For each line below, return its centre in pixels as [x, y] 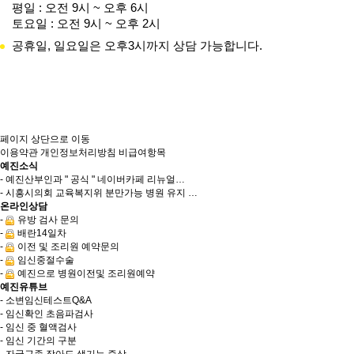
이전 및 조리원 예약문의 [67, 247]
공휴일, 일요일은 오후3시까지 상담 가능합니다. [137, 45]
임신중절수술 [45, 260]
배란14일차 [41, 233]
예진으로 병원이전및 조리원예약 [85, 273]
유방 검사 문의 [47, 220]
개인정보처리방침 [78, 153]
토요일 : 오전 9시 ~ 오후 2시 [86, 23]
